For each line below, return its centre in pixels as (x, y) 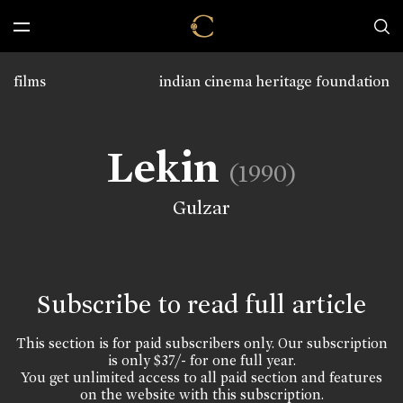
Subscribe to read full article (201, 304)
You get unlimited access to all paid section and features (201, 377)
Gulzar (201, 208)
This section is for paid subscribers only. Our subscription (201, 343)
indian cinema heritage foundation (274, 81)
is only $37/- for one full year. (201, 360)
